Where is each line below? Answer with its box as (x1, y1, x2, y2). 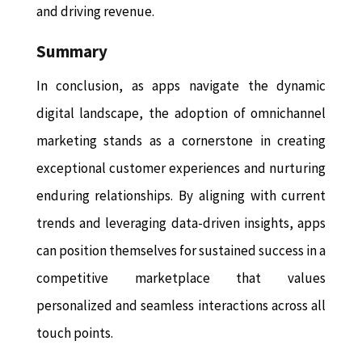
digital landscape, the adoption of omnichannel (36, 104, 326, 123)
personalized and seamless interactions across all (36, 297, 326, 315)
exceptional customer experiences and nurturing (36, 159, 326, 178)
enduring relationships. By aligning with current (36, 187, 326, 205)
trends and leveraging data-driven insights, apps (36, 214, 326, 233)
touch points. (36, 324, 113, 343)
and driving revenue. (36, 2, 154, 21)
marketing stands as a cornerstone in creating (36, 132, 326, 150)
